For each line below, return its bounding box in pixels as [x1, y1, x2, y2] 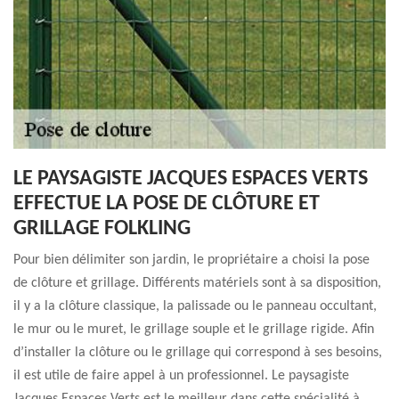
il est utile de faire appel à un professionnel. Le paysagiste [13, 369, 349, 383]
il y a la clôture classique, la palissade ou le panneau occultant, [13, 299, 377, 313]
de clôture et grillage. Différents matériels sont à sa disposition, [13, 276, 381, 290]
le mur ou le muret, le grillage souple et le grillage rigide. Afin [13, 322, 374, 337]
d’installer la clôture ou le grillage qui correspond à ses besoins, [13, 346, 382, 360]
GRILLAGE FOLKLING [13, 218, 191, 240]
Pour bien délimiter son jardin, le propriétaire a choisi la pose [13, 253, 370, 267]
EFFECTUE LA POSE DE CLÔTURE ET [13, 193, 320, 215]
